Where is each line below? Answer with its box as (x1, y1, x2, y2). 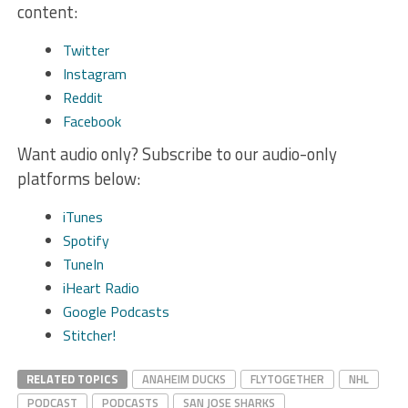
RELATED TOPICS (25, 369, 118, 388)
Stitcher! (62, 323, 116, 346)
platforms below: (16, 165, 140, 191)
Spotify (62, 229, 109, 251)
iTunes (62, 205, 103, 228)
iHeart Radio (62, 276, 139, 299)
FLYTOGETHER (250, 369, 324, 388)
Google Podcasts (62, 300, 169, 322)
